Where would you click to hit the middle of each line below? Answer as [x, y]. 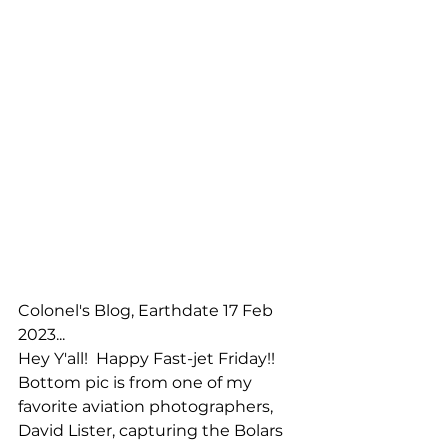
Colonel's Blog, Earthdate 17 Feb [147, 311]
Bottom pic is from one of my [137, 383]
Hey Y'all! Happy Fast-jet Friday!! [150, 359]
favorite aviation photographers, [147, 407]
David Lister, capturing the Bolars [152, 431]
